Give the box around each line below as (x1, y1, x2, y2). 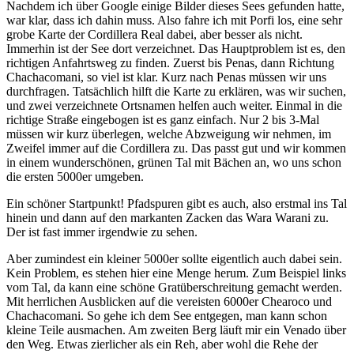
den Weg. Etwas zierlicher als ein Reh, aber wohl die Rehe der (6, 337, 318, 351)
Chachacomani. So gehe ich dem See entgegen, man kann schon (6, 308, 327, 322)
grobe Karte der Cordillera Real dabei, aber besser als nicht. (6, 27, 303, 41)
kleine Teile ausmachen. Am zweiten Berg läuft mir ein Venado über (6, 322, 346, 337)
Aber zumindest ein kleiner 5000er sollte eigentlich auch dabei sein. (6, 251, 342, 265)
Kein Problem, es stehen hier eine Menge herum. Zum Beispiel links (6, 265, 346, 280)
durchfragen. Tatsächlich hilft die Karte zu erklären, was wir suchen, (6, 84, 346, 98)
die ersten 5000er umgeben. (6, 169, 144, 183)
